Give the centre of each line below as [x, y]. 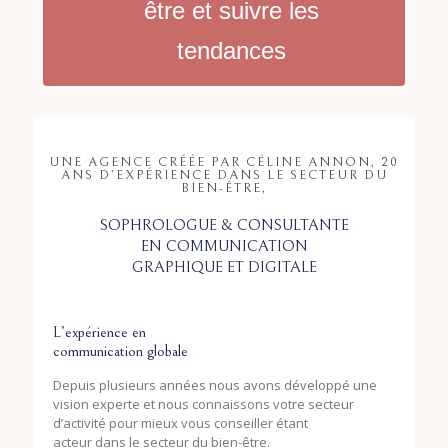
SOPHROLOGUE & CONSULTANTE [224, 224]
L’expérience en [99, 331]
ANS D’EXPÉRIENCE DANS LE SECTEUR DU [224, 175]
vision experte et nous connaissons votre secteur [203, 403]
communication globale [120, 350]
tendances [231, 50]
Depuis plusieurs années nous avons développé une [215, 384]
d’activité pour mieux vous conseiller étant [180, 422]
